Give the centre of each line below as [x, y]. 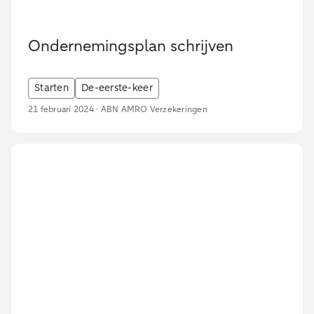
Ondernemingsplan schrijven [131, 47]
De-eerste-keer [117, 89]
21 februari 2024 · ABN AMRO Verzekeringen [118, 110]
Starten [52, 89]
